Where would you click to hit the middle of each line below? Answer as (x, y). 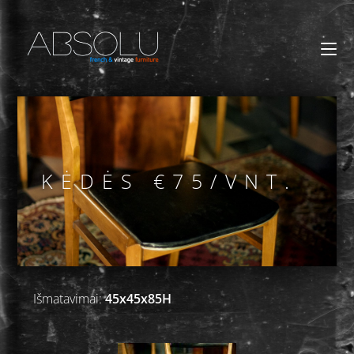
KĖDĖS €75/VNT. (169, 181)
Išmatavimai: (70, 299)
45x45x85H (139, 299)
